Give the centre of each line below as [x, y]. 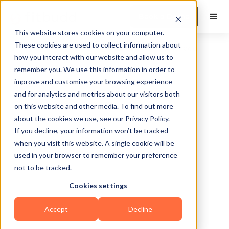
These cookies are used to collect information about [98, 45]
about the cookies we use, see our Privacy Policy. [92, 118]
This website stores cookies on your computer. [89, 32]
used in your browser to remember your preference [96, 155]
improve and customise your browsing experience [93, 82]
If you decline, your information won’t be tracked [91, 131]
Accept [56, 209]
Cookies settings [98, 186]
